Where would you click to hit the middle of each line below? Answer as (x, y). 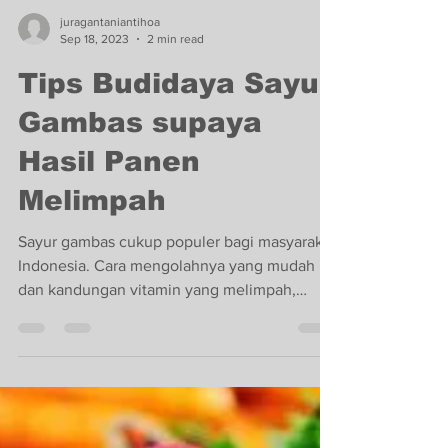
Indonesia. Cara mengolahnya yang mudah (166, 421)
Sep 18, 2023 (94, 194)
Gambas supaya (140, 278)
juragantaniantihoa (110, 178)
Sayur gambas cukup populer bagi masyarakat (177, 397)
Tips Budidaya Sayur (174, 239)
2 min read (175, 194)
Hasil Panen (109, 317)
